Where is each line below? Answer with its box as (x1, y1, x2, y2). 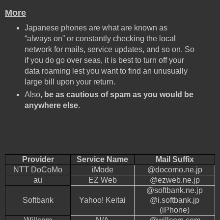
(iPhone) (160, 205, 190, 214)
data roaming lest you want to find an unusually (24, 66, 188, 75)
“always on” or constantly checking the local (24, 34, 176, 43)
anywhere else (24, 101, 78, 110)
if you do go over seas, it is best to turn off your (24, 55, 184, 64)
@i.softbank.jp (150, 195, 199, 204)
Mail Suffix (155, 155, 194, 164)
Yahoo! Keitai (79, 195, 126, 204)
